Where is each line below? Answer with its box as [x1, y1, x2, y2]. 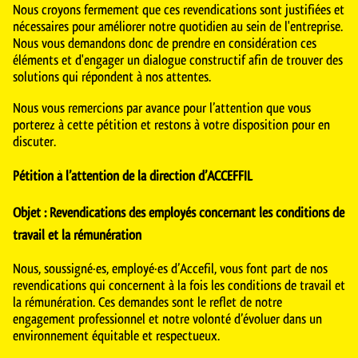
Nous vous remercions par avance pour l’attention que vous [13, 98, 311, 117]
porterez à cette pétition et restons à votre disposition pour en [13, 115, 330, 133]
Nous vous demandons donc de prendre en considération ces [13, 34, 316, 52]
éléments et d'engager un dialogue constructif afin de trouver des [13, 50, 343, 69]
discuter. [13, 132, 56, 150]
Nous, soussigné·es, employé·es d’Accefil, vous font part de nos [13, 259, 328, 277]
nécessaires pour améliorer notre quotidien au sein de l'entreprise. [13, 17, 343, 35]
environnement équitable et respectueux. [13, 326, 220, 344]
